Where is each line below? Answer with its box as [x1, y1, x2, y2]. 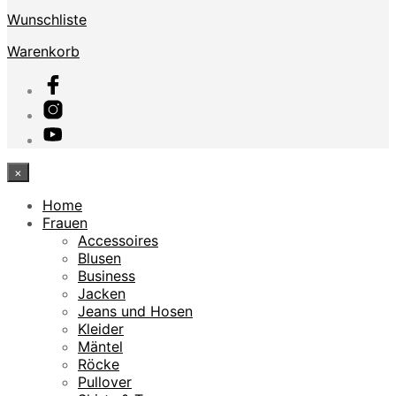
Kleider [78, 319, 124, 338]
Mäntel [78, 337, 123, 355]
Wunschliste [7, 10, 87, 28]
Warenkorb [7, 42, 80, 60]
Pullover [78, 372, 132, 391]
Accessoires [78, 231, 158, 249]
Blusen [78, 248, 121, 267]
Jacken [78, 284, 126, 302]
